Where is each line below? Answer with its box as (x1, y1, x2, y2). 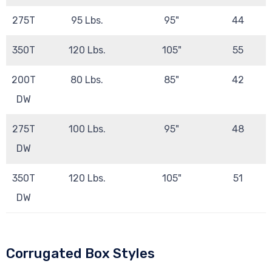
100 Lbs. (68, 123, 106, 135)
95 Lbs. (70, 15, 103, 27)
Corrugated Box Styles (6, 245, 155, 262)
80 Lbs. (70, 74, 103, 86)
